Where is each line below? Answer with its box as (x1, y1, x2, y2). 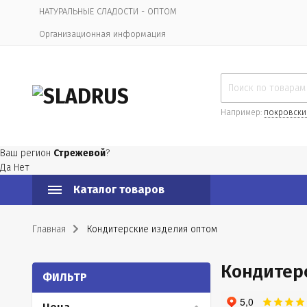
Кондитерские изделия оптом (87, 223, 217, 235)
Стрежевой (53, 147, 106, 159)
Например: (221, 108, 264, 117)
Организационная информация (39, 29, 166, 39)
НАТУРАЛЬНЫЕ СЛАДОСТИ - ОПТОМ (39, 6, 177, 16)
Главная (32, 223, 66, 235)
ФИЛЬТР (42, 271, 87, 284)
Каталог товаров (73, 183, 164, 196)
